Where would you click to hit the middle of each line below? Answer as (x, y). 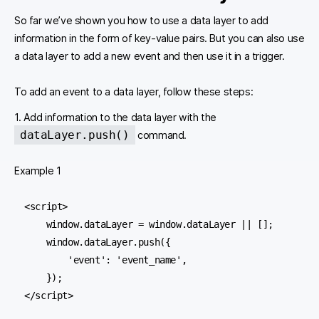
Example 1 (38, 171)
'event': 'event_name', (46, 260)
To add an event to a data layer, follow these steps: (134, 92)
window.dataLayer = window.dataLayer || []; (35, 225)
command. (161, 135)
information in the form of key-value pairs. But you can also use (159, 38)
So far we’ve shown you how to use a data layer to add (141, 21)
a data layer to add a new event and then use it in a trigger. (150, 56)
